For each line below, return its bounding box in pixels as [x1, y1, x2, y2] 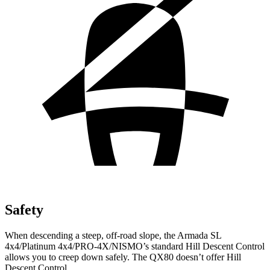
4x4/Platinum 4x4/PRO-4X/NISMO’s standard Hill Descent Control [5, 240, 265, 251]
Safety [5, 201, 43, 218]
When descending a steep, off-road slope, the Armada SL [5, 230, 221, 240]
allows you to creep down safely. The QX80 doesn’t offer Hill [5, 251, 241, 262]
